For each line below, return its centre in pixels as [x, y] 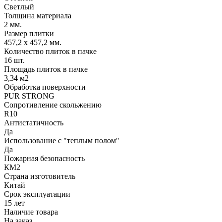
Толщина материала [38, 16]
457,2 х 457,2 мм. [33, 43]
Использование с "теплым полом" [62, 141]
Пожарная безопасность [44, 159]
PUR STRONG [29, 96]
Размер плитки [29, 34]
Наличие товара [31, 212]
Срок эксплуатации [37, 194]
